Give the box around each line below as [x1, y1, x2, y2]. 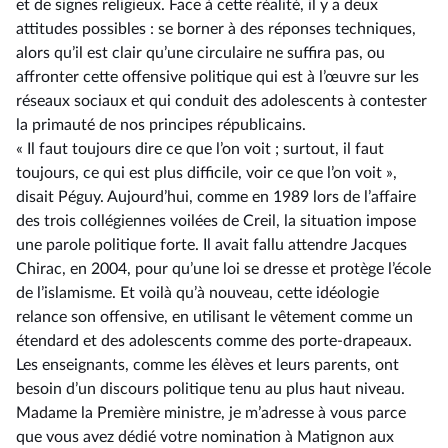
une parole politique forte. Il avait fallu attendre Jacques [16, 237, 407, 253]
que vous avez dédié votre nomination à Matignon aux [16, 429, 394, 445]
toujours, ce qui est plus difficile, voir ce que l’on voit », [16, 165, 397, 181]
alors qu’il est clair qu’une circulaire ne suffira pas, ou [16, 45, 385, 61]
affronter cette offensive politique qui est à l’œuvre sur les [16, 69, 419, 85]
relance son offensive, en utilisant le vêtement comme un [16, 309, 413, 325]
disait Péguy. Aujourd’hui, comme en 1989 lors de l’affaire [16, 189, 416, 205]
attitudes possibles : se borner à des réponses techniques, [16, 21, 416, 37]
